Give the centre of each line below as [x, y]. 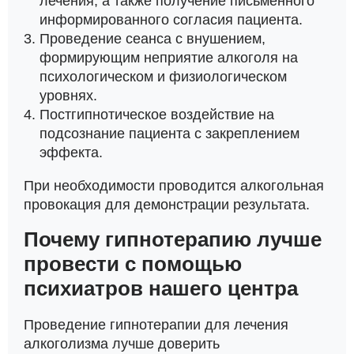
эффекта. [71, 153]
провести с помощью [133, 264]
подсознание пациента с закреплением [169, 134]
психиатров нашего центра [161, 288]
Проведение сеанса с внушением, [153, 39]
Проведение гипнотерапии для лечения [156, 325]
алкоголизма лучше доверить [122, 344]
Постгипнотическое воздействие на [157, 115]
